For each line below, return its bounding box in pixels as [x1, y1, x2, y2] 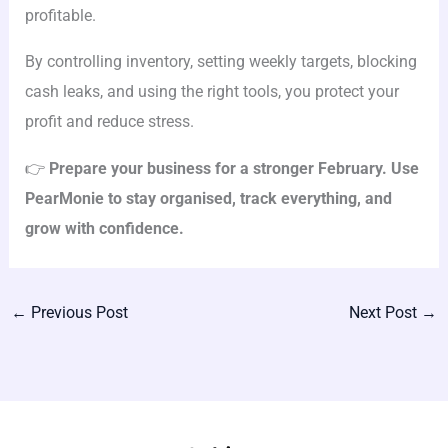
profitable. [25, 5, 97, 25]
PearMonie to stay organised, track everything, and [25, 188, 393, 208]
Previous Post [26, 303, 128, 323]
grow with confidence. [25, 218, 185, 238]
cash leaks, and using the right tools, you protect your [25, 82, 400, 102]
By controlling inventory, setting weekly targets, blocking [25, 52, 418, 72]
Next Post [349, 303, 422, 323]
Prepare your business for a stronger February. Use [49, 158, 420, 178]
